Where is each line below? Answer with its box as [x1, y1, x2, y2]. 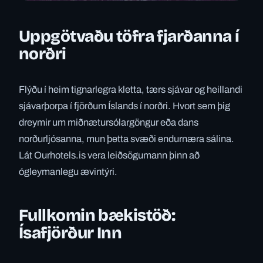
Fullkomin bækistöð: [19, 205, 176, 225]
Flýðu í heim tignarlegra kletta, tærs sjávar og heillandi [19, 84, 242, 95]
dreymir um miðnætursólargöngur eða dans [19, 117, 198, 127]
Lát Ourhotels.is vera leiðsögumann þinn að [19, 150, 200, 160]
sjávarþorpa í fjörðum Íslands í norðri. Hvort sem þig [19, 100, 230, 111]
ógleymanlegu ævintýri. [19, 166, 117, 177]
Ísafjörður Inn [19, 222, 122, 243]
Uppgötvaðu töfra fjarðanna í [19, 26, 240, 46]
